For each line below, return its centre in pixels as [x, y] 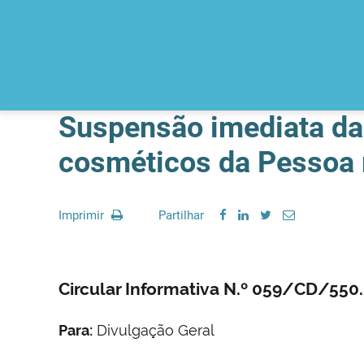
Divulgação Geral [154, 330]
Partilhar [181, 215]
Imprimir [83, 215]
